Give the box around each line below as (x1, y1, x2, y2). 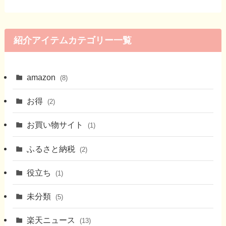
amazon (27, 72, 58, 82)
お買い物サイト (27, 120, 86, 130)
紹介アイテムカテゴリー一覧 (13, 35, 132, 46)
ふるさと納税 (27, 144, 78, 153)
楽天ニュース (27, 215, 78, 225)
